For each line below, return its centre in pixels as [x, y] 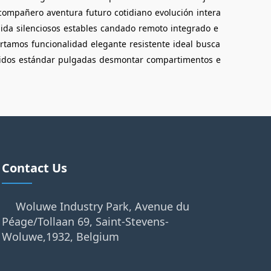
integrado [191, 28]
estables [80, 28]
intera [209, 12]
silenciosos [38, 28]
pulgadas [77, 60]
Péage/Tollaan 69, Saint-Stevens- [85, 221]
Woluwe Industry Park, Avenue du [102, 206]
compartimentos [180, 60]
